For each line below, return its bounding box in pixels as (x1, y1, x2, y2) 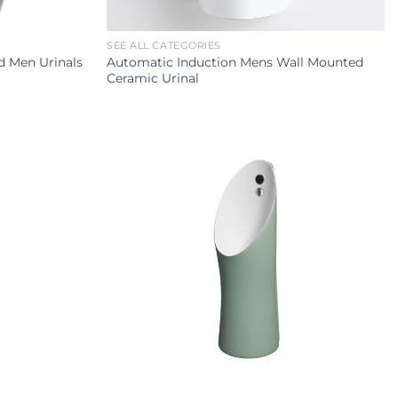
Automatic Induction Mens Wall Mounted (107, 53, 364, 70)
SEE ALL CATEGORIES (107, 39, 221, 52)
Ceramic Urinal (107, 69, 200, 86)
